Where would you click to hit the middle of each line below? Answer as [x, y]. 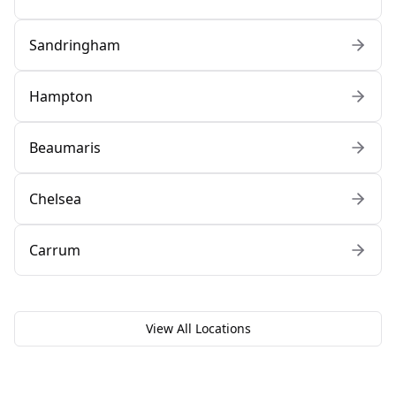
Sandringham [75, 46]
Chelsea [55, 199]
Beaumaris [65, 148]
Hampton [61, 97]
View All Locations [198, 329]
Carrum [55, 251]
